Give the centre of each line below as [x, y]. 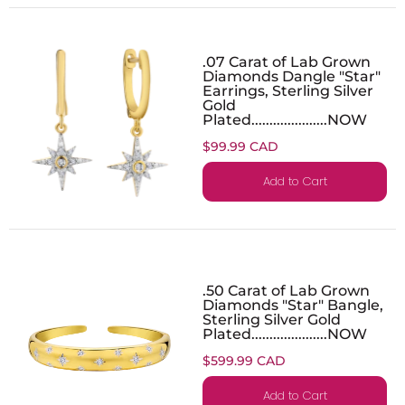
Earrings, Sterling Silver [288, 90]
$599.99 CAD [244, 360]
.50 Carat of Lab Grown [286, 290]
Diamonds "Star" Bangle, [293, 304]
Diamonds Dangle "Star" [292, 75]
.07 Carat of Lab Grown [287, 61]
